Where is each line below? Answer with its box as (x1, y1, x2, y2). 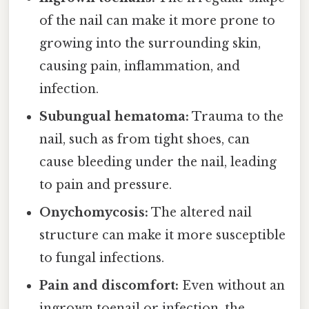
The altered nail (148, 205, 252, 221)
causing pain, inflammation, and (39, 59, 241, 74)
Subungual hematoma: (39, 109, 190, 125)
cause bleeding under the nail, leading (39, 154, 277, 170)
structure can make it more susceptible (39, 228, 286, 243)
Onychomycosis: (39, 205, 149, 221)
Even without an (179, 278, 286, 294)
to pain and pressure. (39, 177, 172, 193)
